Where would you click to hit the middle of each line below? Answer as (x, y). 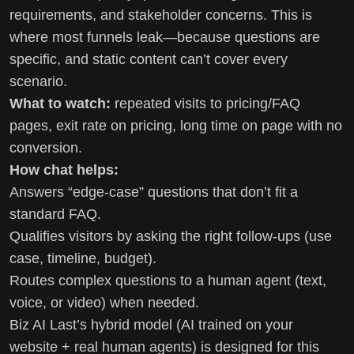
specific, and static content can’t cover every (149, 59)
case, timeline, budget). (83, 258)
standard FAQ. (55, 214)
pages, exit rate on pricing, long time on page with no (176, 125)
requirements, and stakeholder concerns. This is (161, 15)
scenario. (38, 81)
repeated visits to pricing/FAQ (205, 103)
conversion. (46, 147)
